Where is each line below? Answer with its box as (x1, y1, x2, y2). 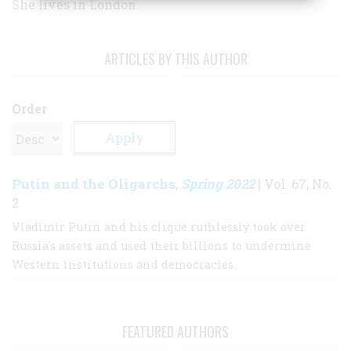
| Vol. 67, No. (255, 175, 332, 192)
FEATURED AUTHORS (122, 320, 229, 342)
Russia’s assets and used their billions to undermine (12, 237, 311, 253)
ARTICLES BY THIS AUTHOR (103, 48, 248, 69)
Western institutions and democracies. (12, 256, 236, 272)
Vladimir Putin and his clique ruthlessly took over (12, 219, 306, 234)
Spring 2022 (181, 174, 255, 193)
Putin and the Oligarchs (12, 174, 175, 193)
